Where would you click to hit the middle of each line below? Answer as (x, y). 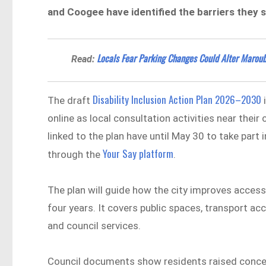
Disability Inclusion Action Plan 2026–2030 (176, 100)
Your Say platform (138, 154)
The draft (69, 101)
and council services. (94, 225)
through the (75, 155)
